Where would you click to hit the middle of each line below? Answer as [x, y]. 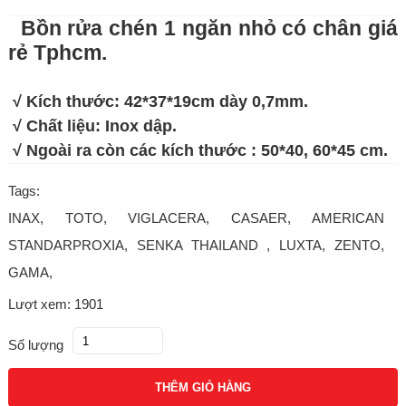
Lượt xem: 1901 [55, 304]
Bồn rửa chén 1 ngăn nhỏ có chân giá [203, 29]
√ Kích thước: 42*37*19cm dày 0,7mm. [158, 101]
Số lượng [35, 345]
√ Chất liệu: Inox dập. [92, 126]
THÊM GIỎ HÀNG [203, 387]
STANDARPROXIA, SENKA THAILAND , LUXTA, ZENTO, [196, 245]
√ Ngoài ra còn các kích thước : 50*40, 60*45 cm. [198, 150]
